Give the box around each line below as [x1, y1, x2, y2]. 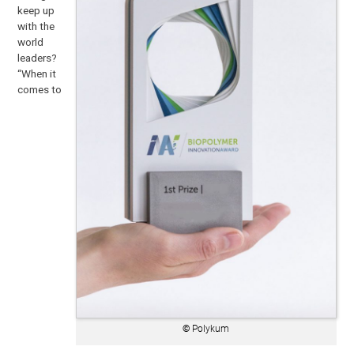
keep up [17, 3, 55, 17]
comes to [17, 82, 62, 96]
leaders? [17, 51, 58, 64]
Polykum [190, 322, 230, 334]
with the [17, 19, 55, 32]
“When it [17, 66, 57, 80]
